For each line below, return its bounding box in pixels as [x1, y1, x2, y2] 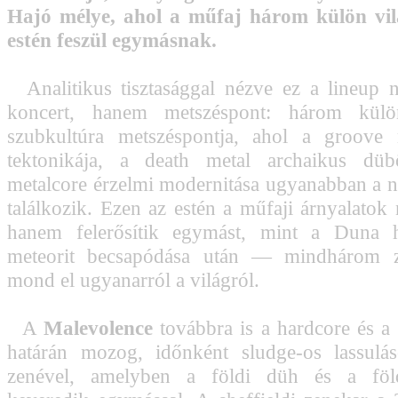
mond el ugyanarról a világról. [7, 268, 259, 291]
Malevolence [43, 316, 153, 339]
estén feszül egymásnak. [7, 28, 217, 52]
